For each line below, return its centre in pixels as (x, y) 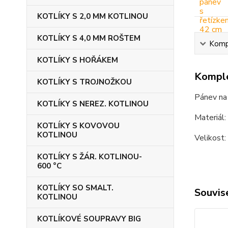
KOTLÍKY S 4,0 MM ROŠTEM (89, 38)
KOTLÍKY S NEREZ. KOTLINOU (93, 104)
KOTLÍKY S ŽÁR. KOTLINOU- (90, 157)
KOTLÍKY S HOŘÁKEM (78, 60)
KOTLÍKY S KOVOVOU (78, 126)
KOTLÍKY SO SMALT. (75, 188)
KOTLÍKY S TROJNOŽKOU (84, 82)
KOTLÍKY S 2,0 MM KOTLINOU (93, 16)
